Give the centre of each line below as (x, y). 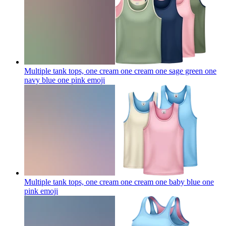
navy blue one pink (55, 80)
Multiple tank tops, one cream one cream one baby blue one (119, 182)
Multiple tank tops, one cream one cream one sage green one (120, 71)
